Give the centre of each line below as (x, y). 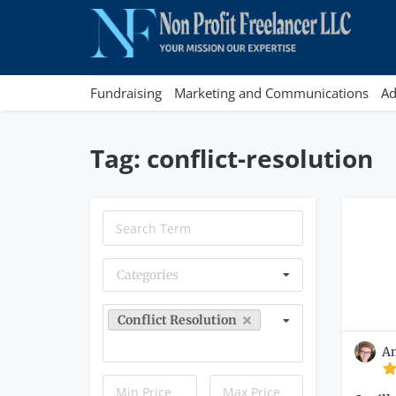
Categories (148, 275)
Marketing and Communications (271, 93)
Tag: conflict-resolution (232, 158)
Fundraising (126, 93)
